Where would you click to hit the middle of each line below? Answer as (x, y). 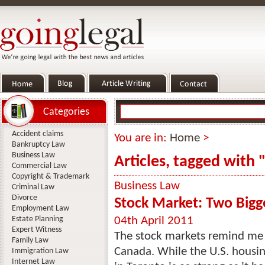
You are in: (142, 138)
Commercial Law (39, 166)
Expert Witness (37, 230)
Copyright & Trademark (51, 177)
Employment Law (41, 209)
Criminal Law (33, 187)
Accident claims (38, 134)
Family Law (30, 240)
